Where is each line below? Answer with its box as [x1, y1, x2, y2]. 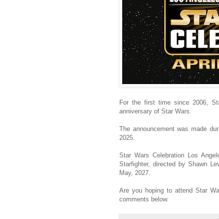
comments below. [119, 196, 169, 203]
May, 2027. [119, 169, 151, 177]
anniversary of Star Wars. [119, 108, 192, 115]
